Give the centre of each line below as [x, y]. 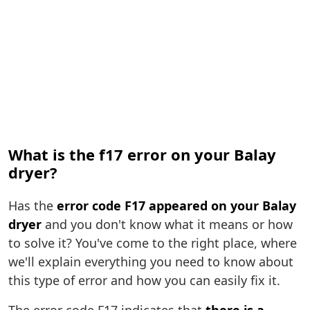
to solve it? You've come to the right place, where [153, 243]
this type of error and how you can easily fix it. [144, 281]
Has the [33, 206]
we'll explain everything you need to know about [151, 262]
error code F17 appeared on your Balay [176, 206]
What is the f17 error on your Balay [142, 155]
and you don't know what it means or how [167, 225]
